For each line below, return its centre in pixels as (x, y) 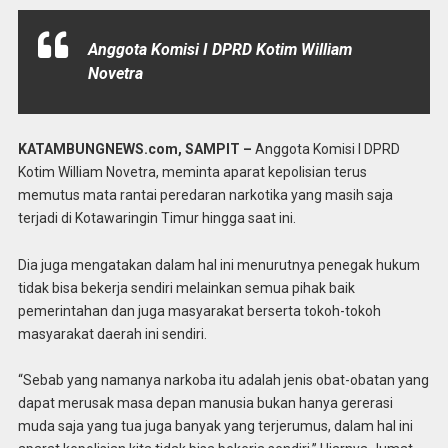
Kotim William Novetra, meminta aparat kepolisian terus (192, 171)
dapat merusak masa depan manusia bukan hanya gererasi (205, 403)
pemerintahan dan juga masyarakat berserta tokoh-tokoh (199, 310)
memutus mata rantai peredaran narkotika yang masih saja (205, 194)
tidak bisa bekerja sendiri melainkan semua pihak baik (186, 287)
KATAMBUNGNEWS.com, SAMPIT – (136, 148)
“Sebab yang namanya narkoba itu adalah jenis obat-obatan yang (223, 380)
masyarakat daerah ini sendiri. (112, 333)
